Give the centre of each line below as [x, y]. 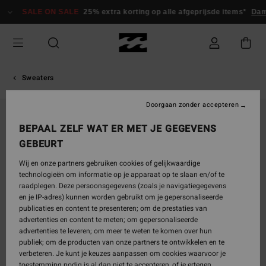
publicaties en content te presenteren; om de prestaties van [113, 208]
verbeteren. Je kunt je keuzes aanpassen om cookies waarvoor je [122, 254]
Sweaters [38, 78]
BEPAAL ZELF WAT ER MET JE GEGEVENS [118, 129]
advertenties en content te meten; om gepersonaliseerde [108, 220]
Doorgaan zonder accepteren [193, 105]
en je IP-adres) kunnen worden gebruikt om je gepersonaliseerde [121, 197]
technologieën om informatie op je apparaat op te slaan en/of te [122, 175]
